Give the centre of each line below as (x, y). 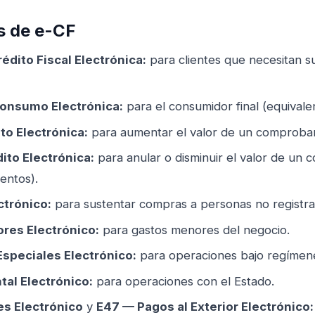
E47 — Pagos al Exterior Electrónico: (205, 306)
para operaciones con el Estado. (184, 281)
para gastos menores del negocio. (194, 230)
